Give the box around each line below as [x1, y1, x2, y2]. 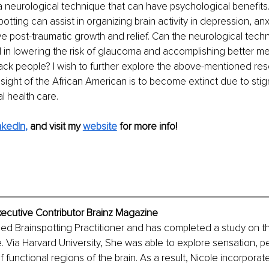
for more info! [116, 119, 177, 133]
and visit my [29, 119, 83, 133]
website [82, 119, 117, 133]
